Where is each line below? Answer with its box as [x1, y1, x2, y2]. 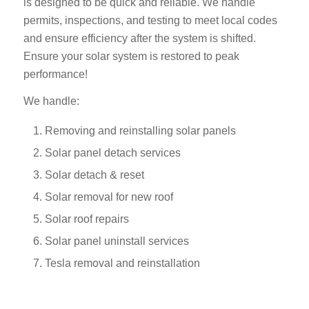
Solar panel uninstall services [44, 235, 189, 247]
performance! [23, 68, 88, 80]
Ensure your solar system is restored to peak [23, 50, 239, 62]
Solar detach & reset [44, 168, 144, 181]
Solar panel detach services [44, 146, 181, 159]
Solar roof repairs [44, 212, 129, 225]
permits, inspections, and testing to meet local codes [23, 14, 277, 26]
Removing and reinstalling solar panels [44, 124, 236, 137]
